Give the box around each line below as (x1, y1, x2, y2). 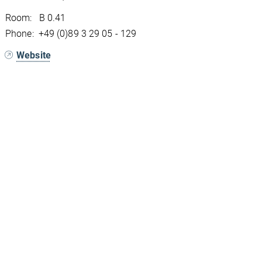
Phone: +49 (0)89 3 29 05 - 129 (5, 27, 137, 39)
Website (16, 49, 51, 61)
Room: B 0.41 (5, 12, 66, 23)
